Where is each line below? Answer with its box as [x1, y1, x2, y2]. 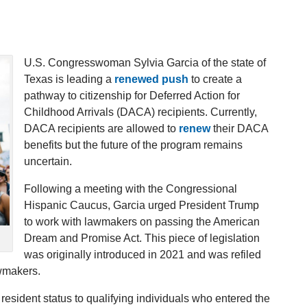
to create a [188, 73, 242, 86]
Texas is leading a [24, 73, 114, 86]
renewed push [114, 73, 188, 86]
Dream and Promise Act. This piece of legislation [24, 232, 260, 245]
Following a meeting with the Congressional [24, 183, 237, 195]
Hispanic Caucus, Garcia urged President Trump [24, 199, 259, 212]
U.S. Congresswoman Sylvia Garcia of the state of [24, 57, 266, 69]
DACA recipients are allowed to [24, 123, 179, 135]
